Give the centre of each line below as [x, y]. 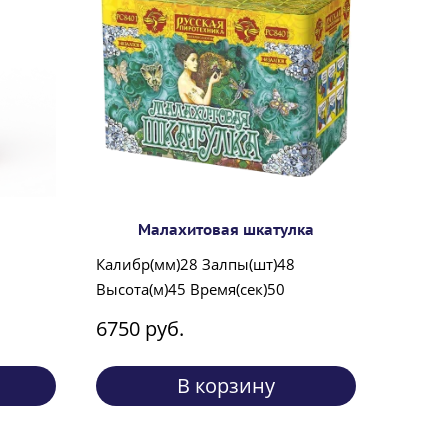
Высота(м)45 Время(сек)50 [190, 289]
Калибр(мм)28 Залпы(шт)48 [195, 264]
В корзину [226, 386]
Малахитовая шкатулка [226, 230]
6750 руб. [140, 329]
